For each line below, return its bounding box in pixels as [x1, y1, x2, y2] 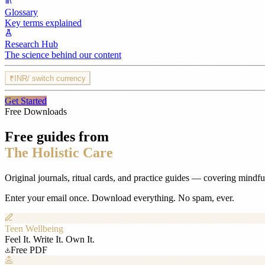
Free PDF [11, 244, 47, 255]
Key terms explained [5, 18, 82, 28]
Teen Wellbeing [5, 223, 63, 234]
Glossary [5, 7, 38, 17]
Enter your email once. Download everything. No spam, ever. [5, 192, 234, 203]
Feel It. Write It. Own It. [5, 234, 95, 244]
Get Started [5, 96, 47, 106]
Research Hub [5, 39, 58, 49]
